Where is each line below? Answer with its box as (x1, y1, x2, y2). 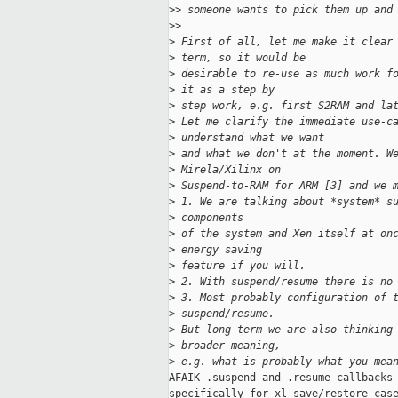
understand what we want (175, 131, 324, 145)
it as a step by (175, 84, 275, 97)
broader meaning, (175, 339, 281, 353)
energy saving (175, 243, 262, 257)
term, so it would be (175, 52, 306, 65)
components (175, 211, 243, 225)
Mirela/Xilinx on (175, 163, 281, 177)
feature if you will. (175, 259, 306, 273)
